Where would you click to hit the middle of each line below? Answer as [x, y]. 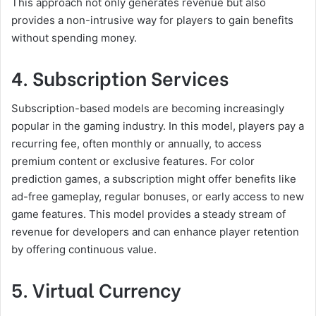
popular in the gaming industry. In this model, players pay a [158, 126]
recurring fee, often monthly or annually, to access [136, 144]
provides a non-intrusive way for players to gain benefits [152, 20]
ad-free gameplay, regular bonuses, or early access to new [158, 196]
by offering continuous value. [84, 249]
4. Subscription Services [120, 77]
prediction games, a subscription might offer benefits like [154, 179]
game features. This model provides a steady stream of [148, 214]
